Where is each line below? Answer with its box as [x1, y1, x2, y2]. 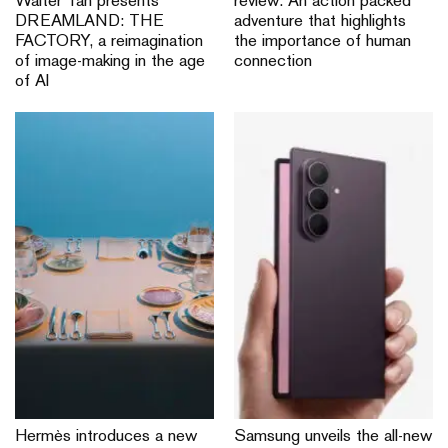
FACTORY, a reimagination [15, 34, 203, 51]
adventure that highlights [234, 14, 406, 31]
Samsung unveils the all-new [234, 429, 432, 446]
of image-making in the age [15, 54, 205, 71]
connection [234, 54, 312, 71]
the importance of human [234, 34, 411, 51]
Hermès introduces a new [15, 429, 197, 446]
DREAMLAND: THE [15, 14, 164, 31]
